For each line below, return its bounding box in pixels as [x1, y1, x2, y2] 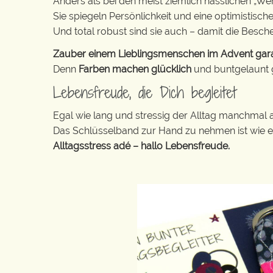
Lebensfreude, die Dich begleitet [53, 81, 236, 103]
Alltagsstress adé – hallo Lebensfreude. [53, 140, 230, 152]
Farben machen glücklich [79, 63, 191, 75]
